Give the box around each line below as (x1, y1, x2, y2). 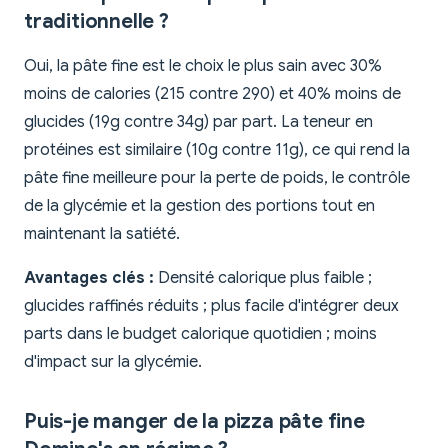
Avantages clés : (24, 268, 154, 289)
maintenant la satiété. (24, 224, 180, 245)
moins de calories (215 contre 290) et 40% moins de (24, 84, 401, 105)
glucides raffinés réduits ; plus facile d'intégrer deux (24, 296, 399, 317)
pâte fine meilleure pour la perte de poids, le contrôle (24, 168, 410, 189)
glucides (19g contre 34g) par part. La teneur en (24, 112, 373, 133)
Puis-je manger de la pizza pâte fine (24, 409, 365, 435)
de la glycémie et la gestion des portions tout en (24, 196, 375, 217)
